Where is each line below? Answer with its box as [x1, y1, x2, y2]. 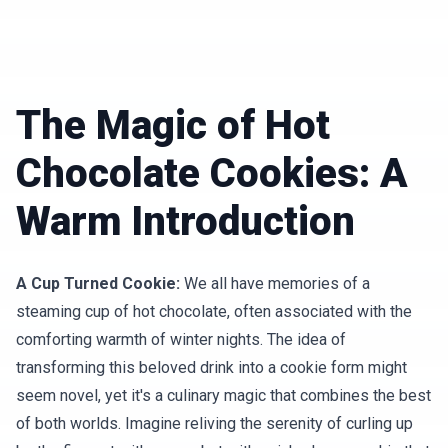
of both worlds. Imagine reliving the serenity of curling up [16, 414, 413, 434]
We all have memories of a [180, 274, 370, 294]
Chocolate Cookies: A [16, 150, 408, 198]
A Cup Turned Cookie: [16, 274, 180, 294]
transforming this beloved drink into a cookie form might [16, 358, 407, 378]
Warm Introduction [16, 198, 355, 246]
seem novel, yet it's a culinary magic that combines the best [16, 386, 431, 406]
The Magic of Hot [16, 102, 330, 150]
